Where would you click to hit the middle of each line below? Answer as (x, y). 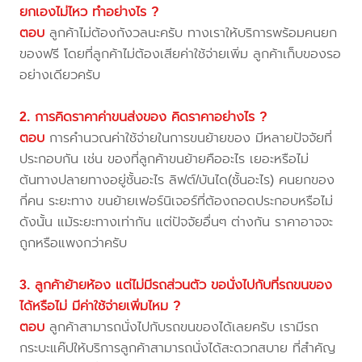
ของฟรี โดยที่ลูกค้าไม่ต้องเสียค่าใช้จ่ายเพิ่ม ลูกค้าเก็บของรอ (181, 54)
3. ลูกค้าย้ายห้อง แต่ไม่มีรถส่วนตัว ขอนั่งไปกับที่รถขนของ (176, 285)
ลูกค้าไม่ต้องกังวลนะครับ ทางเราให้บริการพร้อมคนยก (191, 33)
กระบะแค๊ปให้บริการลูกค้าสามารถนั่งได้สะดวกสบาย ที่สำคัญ (178, 348)
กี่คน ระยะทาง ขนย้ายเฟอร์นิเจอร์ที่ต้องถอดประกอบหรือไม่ (177, 201)
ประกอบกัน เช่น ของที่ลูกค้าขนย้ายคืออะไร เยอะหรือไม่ (164, 159)
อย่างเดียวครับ (60, 75)
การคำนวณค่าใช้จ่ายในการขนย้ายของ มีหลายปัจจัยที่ (189, 138)
